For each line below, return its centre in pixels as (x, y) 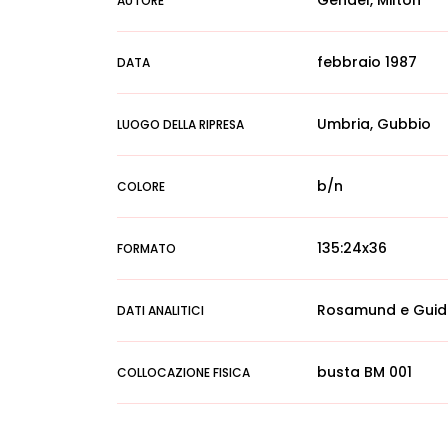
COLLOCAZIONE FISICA (183, 372)
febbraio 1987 (367, 62)
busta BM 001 (364, 372)
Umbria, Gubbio (374, 124)
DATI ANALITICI (160, 310)
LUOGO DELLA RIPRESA (180, 124)
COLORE (141, 186)
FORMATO (146, 248)
